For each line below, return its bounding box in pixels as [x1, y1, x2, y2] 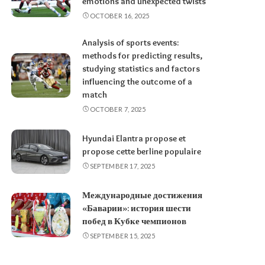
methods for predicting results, [82, 50, 203, 62]
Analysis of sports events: [82, 37, 179, 49]
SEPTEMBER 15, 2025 [89, 232, 156, 240]
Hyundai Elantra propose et [82, 133, 186, 144]
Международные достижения [82, 190, 203, 201]
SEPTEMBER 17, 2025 [89, 162, 156, 170]
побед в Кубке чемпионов [82, 216, 187, 227]
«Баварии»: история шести [82, 203, 192, 214]
